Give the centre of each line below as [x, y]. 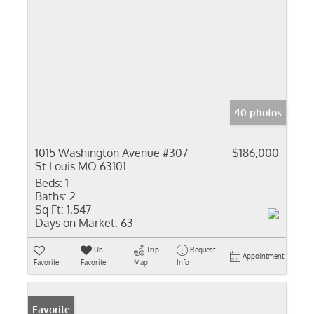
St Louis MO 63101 [81, 166]
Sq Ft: [49, 210]
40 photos [258, 112]
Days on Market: [76, 223]
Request [202, 250]
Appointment [263, 256]
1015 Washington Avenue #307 [111, 153]
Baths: [51, 196]
